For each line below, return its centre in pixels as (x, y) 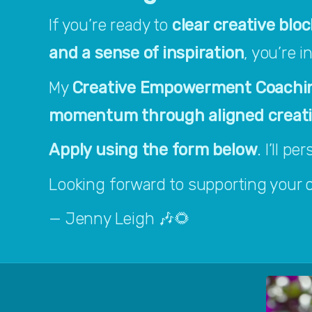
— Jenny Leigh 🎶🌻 (119, 218)
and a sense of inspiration (147, 53)
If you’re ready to (110, 25)
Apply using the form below (153, 150)
